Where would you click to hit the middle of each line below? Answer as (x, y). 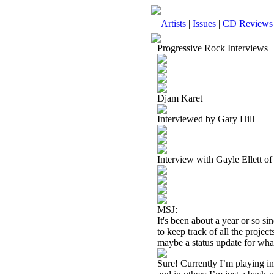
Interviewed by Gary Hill (206, 119)
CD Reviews (248, 24)
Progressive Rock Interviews (213, 48)
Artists (173, 24)
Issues (204, 24)
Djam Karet (180, 98)
